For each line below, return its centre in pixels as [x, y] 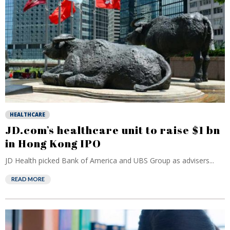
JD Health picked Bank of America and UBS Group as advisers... [110, 160]
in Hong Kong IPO [53, 143]
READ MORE [28, 179]
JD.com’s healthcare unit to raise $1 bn [113, 130]
